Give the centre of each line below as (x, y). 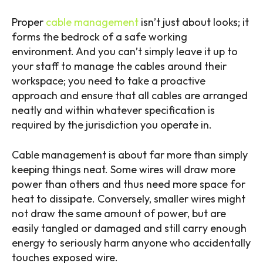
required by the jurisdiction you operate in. (112, 124)
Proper (29, 22)
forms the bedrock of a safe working (100, 36)
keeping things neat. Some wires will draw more (124, 169)
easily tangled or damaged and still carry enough (129, 228)
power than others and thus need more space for (129, 184)
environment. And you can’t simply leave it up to (125, 51)
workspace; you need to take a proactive (109, 80)
